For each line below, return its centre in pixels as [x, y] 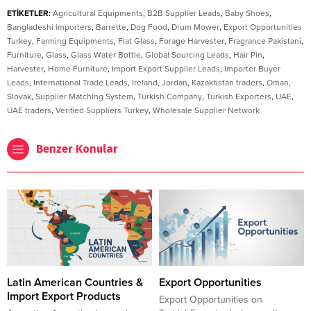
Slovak [19, 97]
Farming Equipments [75, 41]
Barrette [111, 27]
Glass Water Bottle [106, 55]
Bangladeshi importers [49, 27]
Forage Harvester [192, 41]
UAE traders [29, 111]
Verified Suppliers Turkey [102, 111]
